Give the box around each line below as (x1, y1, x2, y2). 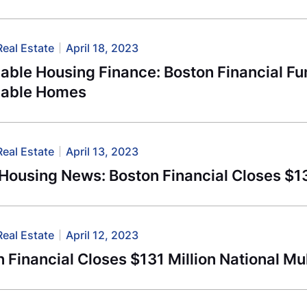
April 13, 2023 (66, 144, 139, 158)
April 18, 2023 (66, 41, 139, 56)
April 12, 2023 (66, 228, 139, 242)
